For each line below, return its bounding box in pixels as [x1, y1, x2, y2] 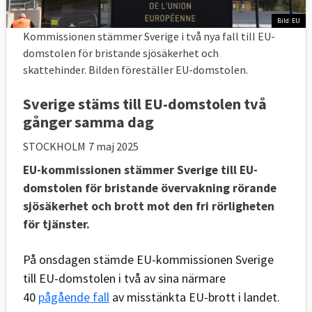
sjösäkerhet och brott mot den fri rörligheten [23, 198, 274, 214]
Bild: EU [277, 16, 300, 26]
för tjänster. [23, 216, 95, 232]
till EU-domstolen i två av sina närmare [23, 270, 226, 286]
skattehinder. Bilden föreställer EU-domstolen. [23, 62, 248, 77]
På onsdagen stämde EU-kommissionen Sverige [23, 251, 274, 267]
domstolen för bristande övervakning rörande [23, 180, 276, 196]
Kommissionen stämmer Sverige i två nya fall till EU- [23, 29, 275, 43]
